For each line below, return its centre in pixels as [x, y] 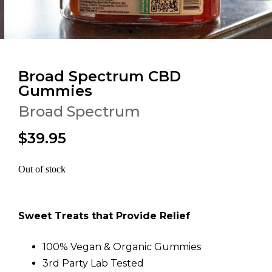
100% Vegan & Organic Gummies [122, 247]
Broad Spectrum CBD [100, 76]
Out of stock [42, 169]
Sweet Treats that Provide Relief [104, 216]
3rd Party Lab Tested [93, 263]
